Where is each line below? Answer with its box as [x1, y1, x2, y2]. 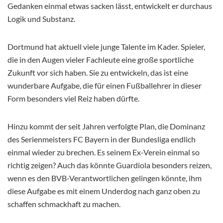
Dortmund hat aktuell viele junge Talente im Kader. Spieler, [7, 41, 205, 51]
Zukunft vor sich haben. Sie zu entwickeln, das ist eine [7, 67, 188, 77]
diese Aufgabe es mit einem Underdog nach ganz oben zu [7, 186, 200, 196]
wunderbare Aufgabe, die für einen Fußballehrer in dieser [7, 80, 202, 90]
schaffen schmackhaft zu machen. [7, 199, 120, 209]
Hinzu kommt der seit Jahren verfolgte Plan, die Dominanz [7, 121, 205, 131]
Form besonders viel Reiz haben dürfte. [7, 93, 139, 103]
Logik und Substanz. [7, 13, 75, 23]
